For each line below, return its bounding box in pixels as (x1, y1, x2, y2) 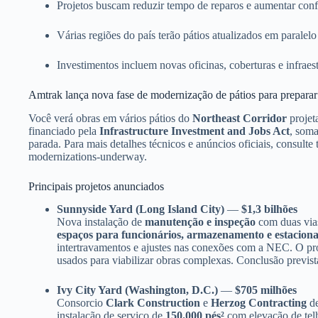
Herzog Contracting (211, 297, 307, 309)
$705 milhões (235, 284, 297, 297)
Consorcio (57, 297, 106, 309)
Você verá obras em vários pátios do (28, 111, 192, 124)
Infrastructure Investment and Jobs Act (99, 124, 290, 137)
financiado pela (28, 124, 99, 137)
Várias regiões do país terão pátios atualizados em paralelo (57, 28, 317, 41)
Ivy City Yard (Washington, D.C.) (57, 284, 218, 297)
